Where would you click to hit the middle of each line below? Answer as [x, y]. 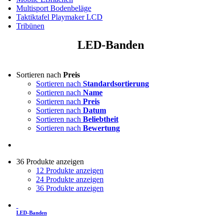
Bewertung [101, 128]
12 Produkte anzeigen [70, 171]
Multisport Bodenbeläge [54, 8]
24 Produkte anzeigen [70, 180]
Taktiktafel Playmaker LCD [59, 17]
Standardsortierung [116, 84]
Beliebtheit [101, 119]
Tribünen [30, 26]
